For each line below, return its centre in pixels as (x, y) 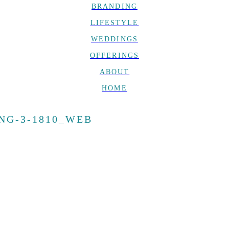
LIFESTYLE (114, 23)
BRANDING (114, 6)
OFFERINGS (114, 55)
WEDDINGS (114, 39)
